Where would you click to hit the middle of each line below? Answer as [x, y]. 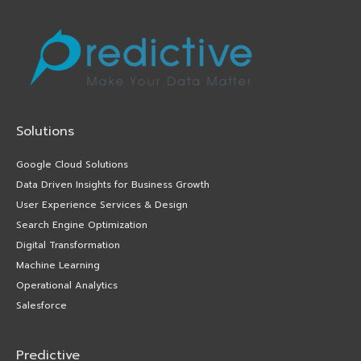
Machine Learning [58, 265]
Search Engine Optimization [82, 224]
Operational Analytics [67, 285]
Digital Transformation [68, 245]
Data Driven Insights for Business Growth [113, 184]
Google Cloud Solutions [72, 164]
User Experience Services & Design [102, 204]
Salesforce [41, 305]
